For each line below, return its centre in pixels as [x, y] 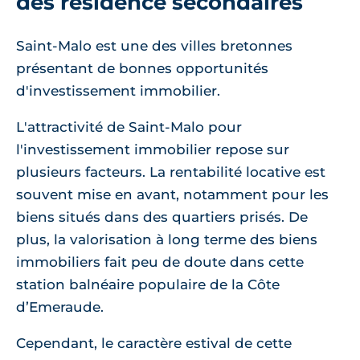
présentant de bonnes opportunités [142, 68]
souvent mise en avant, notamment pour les [172, 194]
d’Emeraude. [60, 307]
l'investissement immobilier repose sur [153, 149]
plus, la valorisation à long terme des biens [167, 239]
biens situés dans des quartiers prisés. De [162, 217]
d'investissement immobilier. [118, 91]
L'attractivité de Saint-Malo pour [129, 127]
